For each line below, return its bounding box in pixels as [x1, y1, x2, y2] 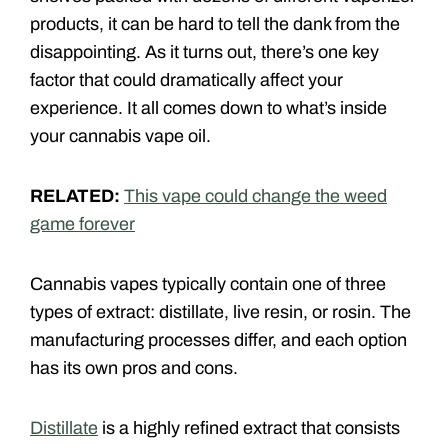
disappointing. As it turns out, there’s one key [30, 42, 379, 63]
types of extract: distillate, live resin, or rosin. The [30, 302, 411, 323]
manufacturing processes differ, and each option [30, 330, 407, 351]
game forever [30, 214, 135, 235]
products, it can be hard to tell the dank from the [30, 14, 400, 35]
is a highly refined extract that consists [98, 418, 400, 439]
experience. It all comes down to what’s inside [30, 98, 387, 119]
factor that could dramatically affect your [30, 70, 343, 91]
